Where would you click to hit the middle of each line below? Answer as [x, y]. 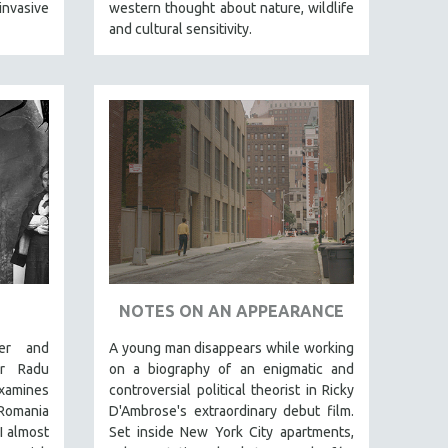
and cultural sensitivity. [180, 29]
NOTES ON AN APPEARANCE [231, 311]
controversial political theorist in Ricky [231, 390]
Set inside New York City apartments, [231, 432]
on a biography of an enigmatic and [231, 369]
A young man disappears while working [231, 348]
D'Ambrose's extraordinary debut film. [231, 411]
